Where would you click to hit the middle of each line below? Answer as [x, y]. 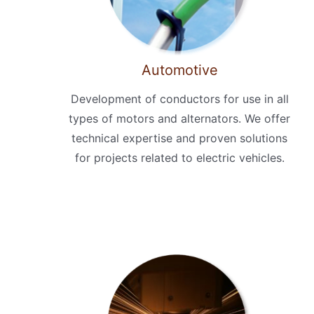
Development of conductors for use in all [179, 98]
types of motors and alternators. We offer [179, 118]
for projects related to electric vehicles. [179, 157]
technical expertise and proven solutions [179, 138]
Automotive [179, 70]
